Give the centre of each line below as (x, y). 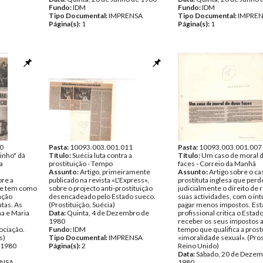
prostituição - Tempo (81, 163)
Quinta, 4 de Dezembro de (108, 213)
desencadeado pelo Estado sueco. (102, 196)
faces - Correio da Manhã (217, 163)
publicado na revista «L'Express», (99, 180)
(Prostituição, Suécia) (82, 205)
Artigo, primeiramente (115, 172)
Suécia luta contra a (102, 155)
